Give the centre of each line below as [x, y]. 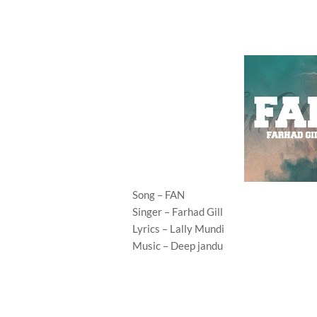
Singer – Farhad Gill [178, 212]
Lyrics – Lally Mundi [178, 229]
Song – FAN [158, 195]
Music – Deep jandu [178, 246]
